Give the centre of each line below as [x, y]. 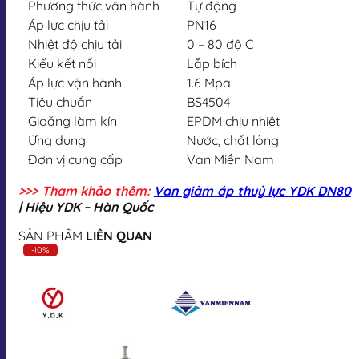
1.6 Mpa [209, 82]
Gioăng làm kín [73, 121]
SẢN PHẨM [52, 235]
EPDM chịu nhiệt [233, 121]
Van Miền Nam [230, 159]
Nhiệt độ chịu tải [75, 44]
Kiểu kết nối [62, 63]
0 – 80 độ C [220, 44]
